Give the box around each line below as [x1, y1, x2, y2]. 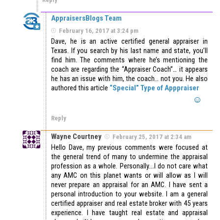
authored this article [51, 83, 110, 93]
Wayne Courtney [51, 132, 102, 141]
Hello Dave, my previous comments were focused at [51, 143, 208, 152]
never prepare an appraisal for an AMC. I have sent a [51, 180, 208, 190]
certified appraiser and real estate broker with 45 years [51, 199, 208, 208]
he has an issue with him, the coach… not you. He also [51, 74, 208, 83]
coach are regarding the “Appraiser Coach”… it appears [51, 65, 208, 74]
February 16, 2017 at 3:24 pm [59, 27, 138, 35]
